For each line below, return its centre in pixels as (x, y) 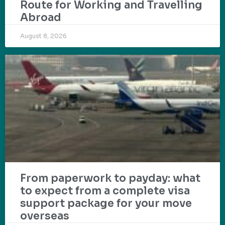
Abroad (41, 17)
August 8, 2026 (43, 36)
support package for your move (106, 203)
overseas (45, 216)
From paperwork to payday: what (110, 178)
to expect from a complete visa (105, 191)
